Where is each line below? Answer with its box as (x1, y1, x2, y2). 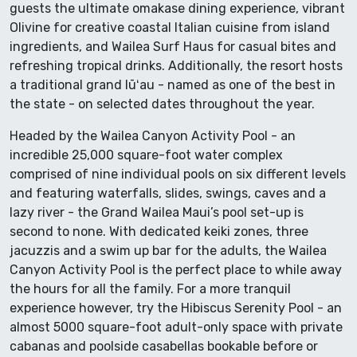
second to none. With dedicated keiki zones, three (10, 223, 308, 239)
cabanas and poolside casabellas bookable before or (10, 338, 318, 354)
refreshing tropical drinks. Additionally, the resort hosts (10, 57, 343, 73)
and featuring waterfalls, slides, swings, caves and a (10, 185, 326, 201)
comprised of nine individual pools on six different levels (10, 166, 346, 182)
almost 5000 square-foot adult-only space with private (10, 319, 343, 335)
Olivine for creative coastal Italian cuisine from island (10, 19, 330, 35)
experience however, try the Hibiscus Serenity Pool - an (10, 300, 342, 316)
